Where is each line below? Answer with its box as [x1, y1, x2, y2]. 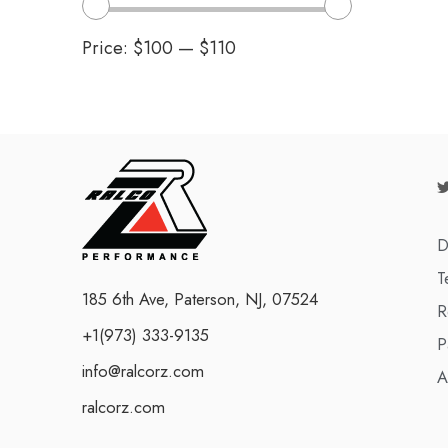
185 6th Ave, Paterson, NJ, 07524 [82, 287, 318, 311]
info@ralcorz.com [82, 359, 204, 383]
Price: [82, 35, 133, 61]
